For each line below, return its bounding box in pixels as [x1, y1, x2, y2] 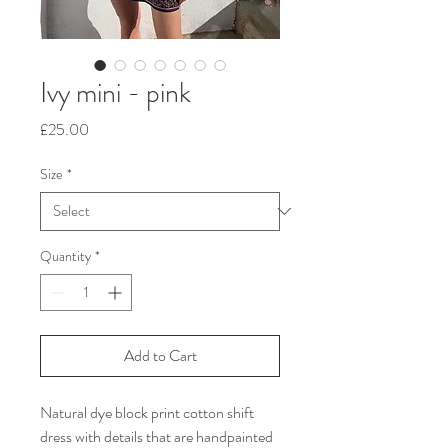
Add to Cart [123, 343, 197, 367]
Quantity [40, 245, 91, 266]
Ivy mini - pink [40, 72, 191, 113]
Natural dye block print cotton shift [40, 400, 254, 424]
